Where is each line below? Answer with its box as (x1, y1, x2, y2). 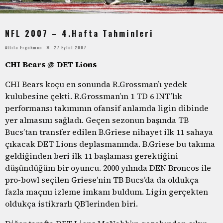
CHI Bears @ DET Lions (5, 58, 97, 70)
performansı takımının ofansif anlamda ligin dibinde (5, 102, 209, 113)
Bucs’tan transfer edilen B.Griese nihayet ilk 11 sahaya (5, 126, 213, 137)
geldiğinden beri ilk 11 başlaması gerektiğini (5, 150, 178, 161)
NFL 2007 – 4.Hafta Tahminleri (5, 27, 154, 40)
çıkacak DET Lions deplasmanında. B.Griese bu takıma (5, 138, 215, 149)
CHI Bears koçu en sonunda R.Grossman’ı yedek (5, 78, 187, 90)
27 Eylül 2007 (54, 44, 87, 50)
